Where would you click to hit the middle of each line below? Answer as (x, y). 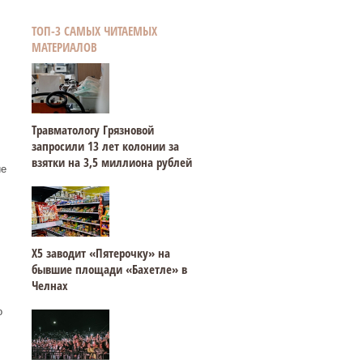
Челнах (49, 285)
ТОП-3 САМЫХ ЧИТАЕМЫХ (94, 31)
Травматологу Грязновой (92, 130)
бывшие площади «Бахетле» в (109, 269)
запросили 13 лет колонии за (105, 146)
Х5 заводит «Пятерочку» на (100, 253)
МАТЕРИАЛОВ (64, 47)
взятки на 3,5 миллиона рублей (111, 162)
